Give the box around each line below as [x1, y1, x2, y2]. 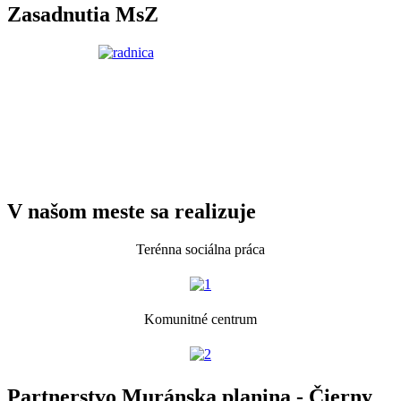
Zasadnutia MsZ [7, 3, 158, 27]
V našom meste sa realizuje [7, 200, 256, 224]
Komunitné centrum [144, 311, 257, 327]
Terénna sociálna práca [136, 241, 265, 257]
